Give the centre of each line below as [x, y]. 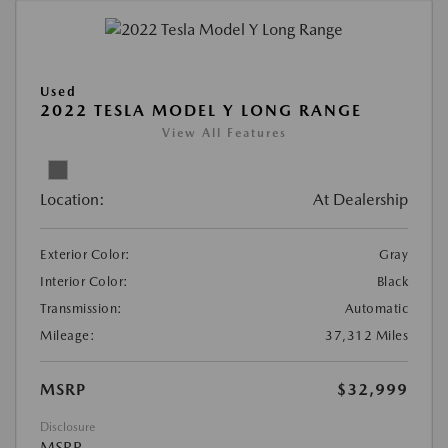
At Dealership [360, 199]
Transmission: [81, 308]
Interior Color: [84, 281]
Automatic [376, 308]
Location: [72, 199]
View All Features [224, 132]
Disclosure [67, 426]
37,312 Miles [366, 335]
